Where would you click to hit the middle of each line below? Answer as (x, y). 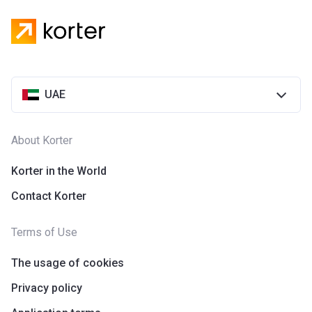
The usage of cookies (68, 263)
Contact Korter (49, 196)
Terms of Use (44, 232)
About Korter (42, 140)
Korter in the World (59, 171)
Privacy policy (47, 288)
